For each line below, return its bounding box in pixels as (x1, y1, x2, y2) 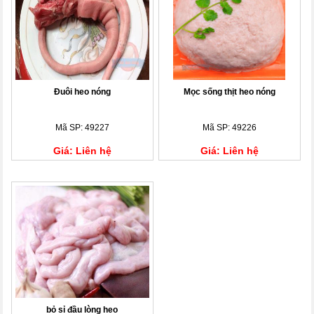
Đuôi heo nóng (53, 86, 111, 97)
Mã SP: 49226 (202, 122, 257, 132)
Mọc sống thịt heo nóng (183, 86, 275, 97)
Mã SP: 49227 (55, 122, 109, 132)
